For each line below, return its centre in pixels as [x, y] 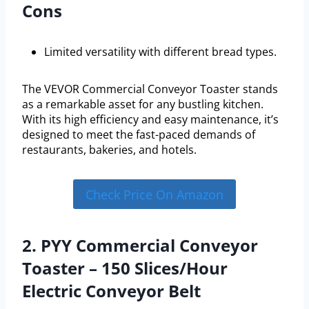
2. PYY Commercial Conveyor [140, 245]
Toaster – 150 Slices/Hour [125, 268]
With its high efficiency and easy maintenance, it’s [150, 120]
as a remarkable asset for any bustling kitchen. [143, 104]
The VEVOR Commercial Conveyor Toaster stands [150, 89]
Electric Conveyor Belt [111, 290]
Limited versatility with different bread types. [160, 52]
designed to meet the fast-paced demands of [139, 135]
